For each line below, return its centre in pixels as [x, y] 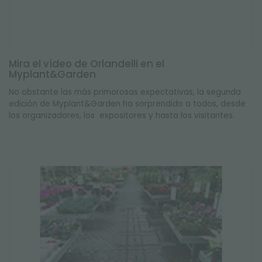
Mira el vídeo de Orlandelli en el [87, 64]
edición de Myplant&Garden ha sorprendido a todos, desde [127, 104]
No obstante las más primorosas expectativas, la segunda [125, 92]
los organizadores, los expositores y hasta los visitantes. [122, 116]
